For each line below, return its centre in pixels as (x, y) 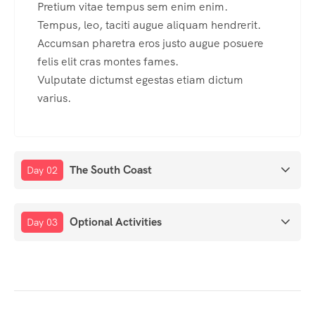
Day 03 (42, 223)
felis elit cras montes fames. (108, 62)
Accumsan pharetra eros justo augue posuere (150, 44)
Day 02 (42, 171)
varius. (54, 98)
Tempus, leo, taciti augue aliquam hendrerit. (149, 25)
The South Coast (111, 170)
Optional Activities (116, 222)
